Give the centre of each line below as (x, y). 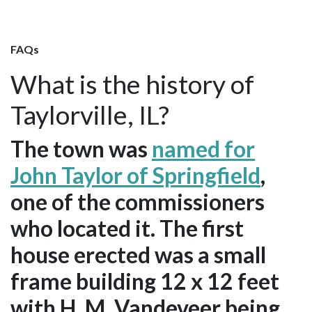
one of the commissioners (138, 201)
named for (203, 148)
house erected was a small (138, 254)
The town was (81, 148)
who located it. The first (127, 228)
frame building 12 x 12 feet (145, 281)
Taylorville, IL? (90, 114)
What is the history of (132, 84)
